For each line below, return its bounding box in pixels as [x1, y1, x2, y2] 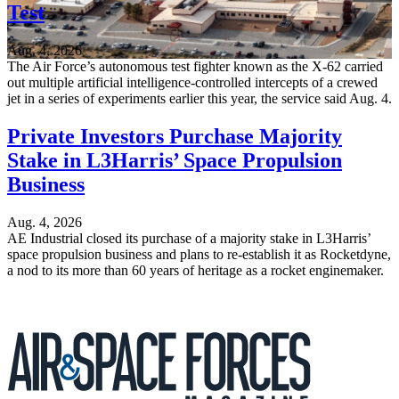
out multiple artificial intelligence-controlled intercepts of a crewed [7, 75, 378, 91]
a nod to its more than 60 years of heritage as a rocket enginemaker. [7, 262, 384, 278]
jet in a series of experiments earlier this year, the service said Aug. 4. [7, 91, 392, 107]
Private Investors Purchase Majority [7, 124, 342, 148]
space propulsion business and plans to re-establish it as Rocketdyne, [7, 246, 391, 262]
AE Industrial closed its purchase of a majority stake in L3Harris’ [7, 230, 370, 246]
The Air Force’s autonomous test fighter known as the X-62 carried [7, 59, 383, 75]
